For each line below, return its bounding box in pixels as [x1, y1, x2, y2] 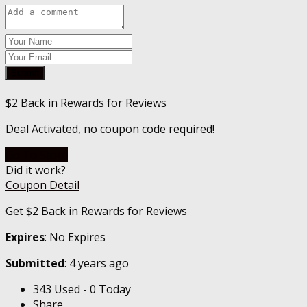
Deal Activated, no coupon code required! [5, 121, 214, 137]
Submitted [5, 256, 64, 271]
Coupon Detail [5, 177, 79, 193]
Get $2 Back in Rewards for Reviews [5, 204, 187, 219]
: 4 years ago [64, 256, 129, 271]
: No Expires [45, 230, 106, 245]
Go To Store [5, 147, 68, 163]
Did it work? [5, 162, 66, 178]
